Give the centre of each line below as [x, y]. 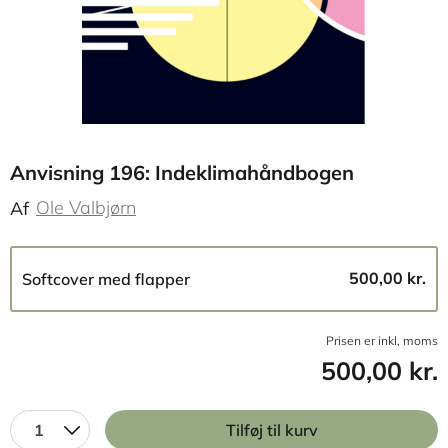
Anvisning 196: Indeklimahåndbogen [182, 172]
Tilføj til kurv [271, 430]
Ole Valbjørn [86, 207]
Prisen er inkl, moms [382, 340]
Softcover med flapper [106, 279]
